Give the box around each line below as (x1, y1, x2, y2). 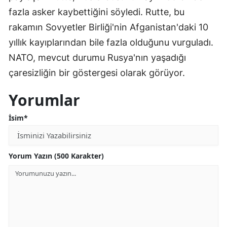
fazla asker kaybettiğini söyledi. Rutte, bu (9, 6, 184, 17)
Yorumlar (9, 89, 80, 110)
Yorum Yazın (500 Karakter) (9, 150, 104, 161)
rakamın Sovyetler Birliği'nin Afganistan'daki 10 (9, 21, 208, 32)
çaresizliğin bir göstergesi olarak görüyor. (9, 67, 185, 78)
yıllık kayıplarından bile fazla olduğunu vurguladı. (9, 36, 213, 48)
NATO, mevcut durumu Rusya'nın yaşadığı (9, 52, 186, 63)
